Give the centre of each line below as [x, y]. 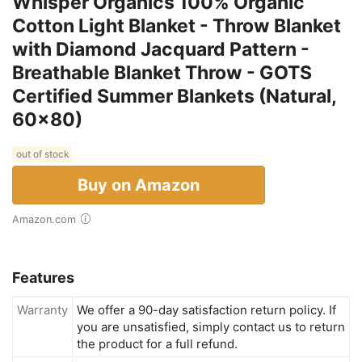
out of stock [42, 154]
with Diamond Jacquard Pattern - [161, 49]
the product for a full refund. [157, 343]
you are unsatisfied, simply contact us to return [211, 326]
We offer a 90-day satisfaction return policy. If [206, 309]
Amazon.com [48, 219]
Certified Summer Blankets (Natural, [174, 96]
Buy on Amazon [139, 185]
